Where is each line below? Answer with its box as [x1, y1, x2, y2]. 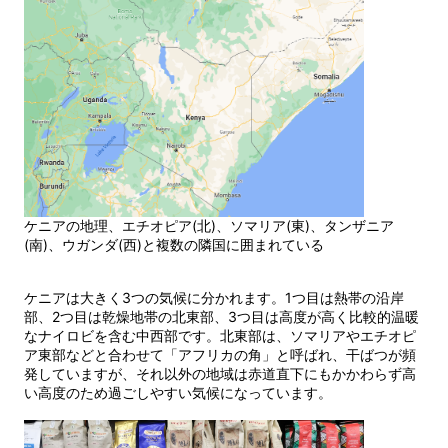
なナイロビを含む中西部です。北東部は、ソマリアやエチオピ [24, 327, 416, 345]
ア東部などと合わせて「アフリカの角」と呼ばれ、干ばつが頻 [24, 346, 416, 364]
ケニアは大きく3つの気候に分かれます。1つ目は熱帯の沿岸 [24, 289, 404, 307]
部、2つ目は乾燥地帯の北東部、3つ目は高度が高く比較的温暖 [24, 308, 419, 326]
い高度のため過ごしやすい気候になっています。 [24, 384, 332, 402]
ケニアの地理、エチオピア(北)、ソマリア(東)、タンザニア [24, 217, 394, 235]
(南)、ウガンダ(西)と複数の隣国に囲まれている [24, 236, 324, 254]
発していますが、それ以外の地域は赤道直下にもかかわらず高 [24, 365, 416, 383]
